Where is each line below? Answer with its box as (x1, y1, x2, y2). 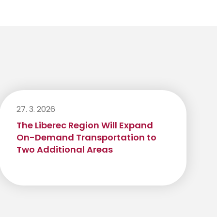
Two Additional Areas (16, 143, 113, 156)
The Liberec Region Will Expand (16, 119, 153, 132)
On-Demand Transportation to (16, 131, 156, 144)
